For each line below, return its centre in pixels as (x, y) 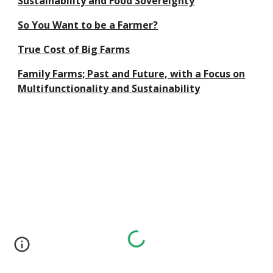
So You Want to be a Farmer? (88, 25)
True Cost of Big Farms (74, 49)
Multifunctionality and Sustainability (109, 88)
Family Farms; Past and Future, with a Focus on (132, 74)
